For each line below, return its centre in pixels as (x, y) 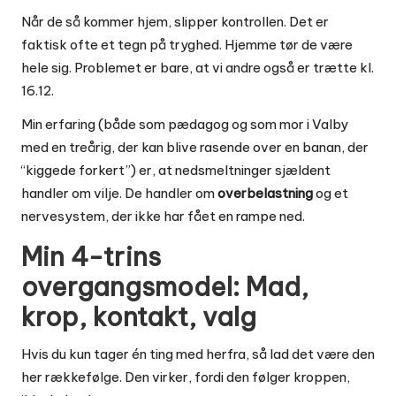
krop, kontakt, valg (139, 316)
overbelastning (265, 193)
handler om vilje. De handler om (119, 193)
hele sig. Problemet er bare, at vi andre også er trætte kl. (198, 67)
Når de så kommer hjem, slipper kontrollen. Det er (175, 21)
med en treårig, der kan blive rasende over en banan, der (195, 147)
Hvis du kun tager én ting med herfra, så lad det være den (198, 354)
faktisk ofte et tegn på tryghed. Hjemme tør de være (187, 44)
